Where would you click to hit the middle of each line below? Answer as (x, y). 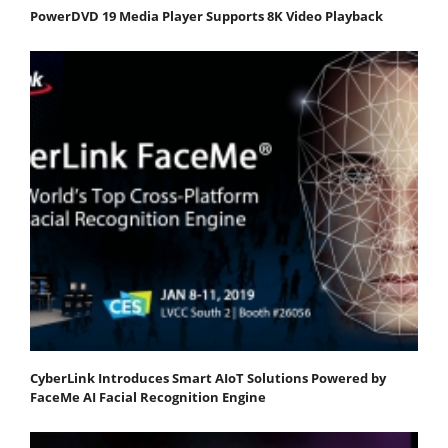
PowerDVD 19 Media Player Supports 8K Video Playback (206, 15)
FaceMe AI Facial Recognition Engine (148, 396)
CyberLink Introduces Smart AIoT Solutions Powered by (208, 377)
